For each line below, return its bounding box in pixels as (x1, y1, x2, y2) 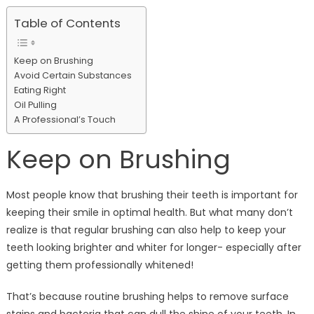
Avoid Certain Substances (13, 69, 132, 81)
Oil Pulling (13, 98, 57, 111)
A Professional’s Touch (13, 113, 116, 125)
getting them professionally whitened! (6, 258, 193, 273)
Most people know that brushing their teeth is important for (6, 188, 298, 203)
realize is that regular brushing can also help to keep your (6, 223, 286, 238)
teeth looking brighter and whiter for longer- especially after (6, 240, 301, 255)
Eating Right (13, 83, 66, 96)
